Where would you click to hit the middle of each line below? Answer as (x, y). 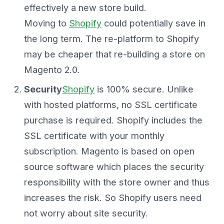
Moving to (46, 23)
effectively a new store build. (85, 8)
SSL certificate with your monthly (94, 136)
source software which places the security (114, 167)
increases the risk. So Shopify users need (113, 198)
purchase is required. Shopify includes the (113, 120)
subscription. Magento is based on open (109, 151)
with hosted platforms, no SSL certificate (111, 105)
